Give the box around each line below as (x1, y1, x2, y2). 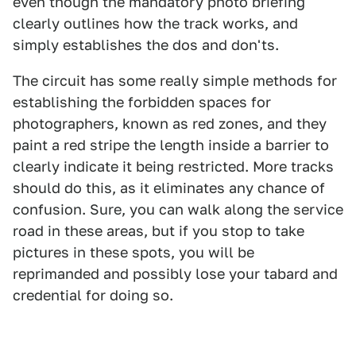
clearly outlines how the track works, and (13, 15, 298, 32)
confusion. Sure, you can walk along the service (13, 201, 343, 218)
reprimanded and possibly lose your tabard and (13, 265, 338, 282)
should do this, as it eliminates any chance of (13, 180, 325, 196)
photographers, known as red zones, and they (13, 115, 327, 132)
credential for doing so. (13, 287, 173, 304)
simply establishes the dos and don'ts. (13, 37, 279, 53)
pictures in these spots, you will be (13, 244, 254, 261)
